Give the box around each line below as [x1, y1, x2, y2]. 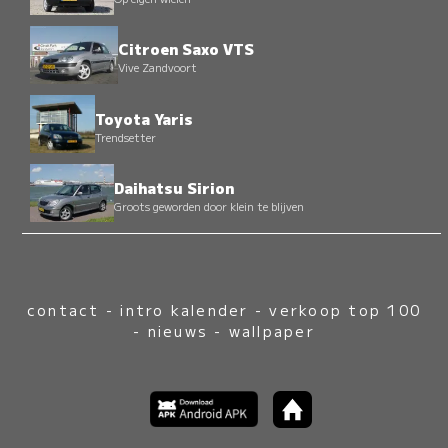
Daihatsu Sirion [113, 176, 234, 198]
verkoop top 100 [269, 299, 422, 321]
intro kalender [120, 299, 249, 321]
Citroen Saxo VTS [118, 38, 255, 60]
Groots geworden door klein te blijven [113, 197, 304, 214]
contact [26, 299, 100, 321]
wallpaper [228, 320, 315, 342]
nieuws [147, 320, 208, 342]
